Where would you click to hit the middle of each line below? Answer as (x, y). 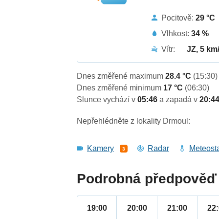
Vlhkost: (176, 33)
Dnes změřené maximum (121, 76)
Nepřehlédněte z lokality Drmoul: (134, 121)
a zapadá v (180, 100)
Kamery (101, 149)
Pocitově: (179, 18)
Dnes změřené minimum (120, 88)
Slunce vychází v (107, 100)
